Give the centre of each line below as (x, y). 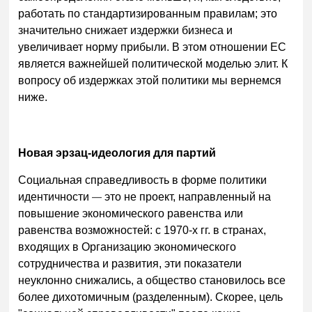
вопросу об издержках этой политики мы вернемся (150, 80)
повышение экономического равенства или (131, 214)
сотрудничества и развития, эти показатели (130, 264)
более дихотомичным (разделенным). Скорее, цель (151, 297)
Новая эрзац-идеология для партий (117, 153)
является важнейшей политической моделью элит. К (153, 63)
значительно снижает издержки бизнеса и (126, 30)
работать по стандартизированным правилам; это (148, 13)
